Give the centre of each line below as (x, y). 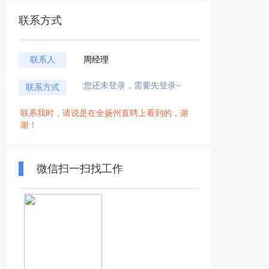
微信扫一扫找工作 (80, 169)
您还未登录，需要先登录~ (132, 86)
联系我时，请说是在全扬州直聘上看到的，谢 (104, 113)
